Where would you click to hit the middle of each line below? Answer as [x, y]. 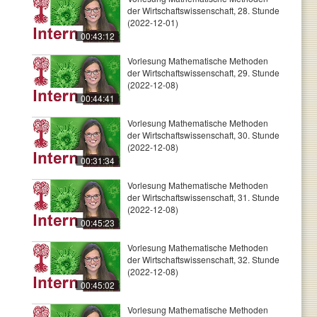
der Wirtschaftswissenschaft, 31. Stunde [203, 197]
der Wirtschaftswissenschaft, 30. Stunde [203, 135]
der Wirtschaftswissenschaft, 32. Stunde [203, 259]
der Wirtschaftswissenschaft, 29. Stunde [203, 73]
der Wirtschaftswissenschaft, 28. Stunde [203, 10]
